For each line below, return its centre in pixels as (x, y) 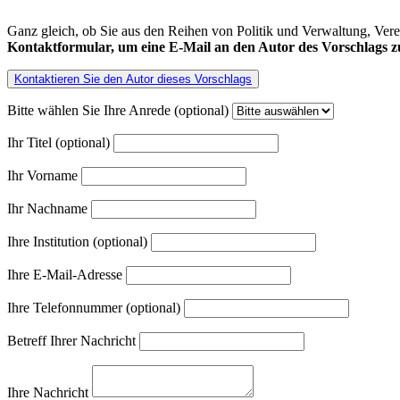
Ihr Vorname (44, 175)
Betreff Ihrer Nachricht (73, 340)
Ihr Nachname (49, 208)
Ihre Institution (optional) (79, 241)
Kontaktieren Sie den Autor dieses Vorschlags (133, 79)
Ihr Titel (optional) (60, 142)
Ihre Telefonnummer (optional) (96, 307)
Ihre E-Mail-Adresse (67, 274)
